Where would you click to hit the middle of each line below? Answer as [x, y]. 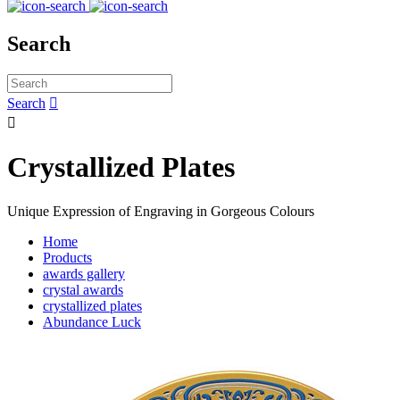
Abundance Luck [92, 321]
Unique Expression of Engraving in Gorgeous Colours [161, 211]
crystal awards [83, 289]
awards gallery [84, 273]
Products [67, 257]
